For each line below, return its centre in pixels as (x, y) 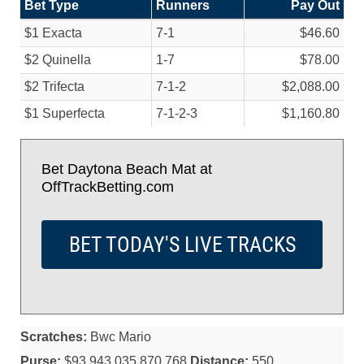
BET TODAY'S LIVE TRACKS (182, 245)
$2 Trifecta (54, 87)
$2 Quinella (58, 60)
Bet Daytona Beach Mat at (127, 169)
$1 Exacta (53, 33)
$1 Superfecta (65, 113)
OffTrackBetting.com (108, 187)
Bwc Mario (119, 337)
